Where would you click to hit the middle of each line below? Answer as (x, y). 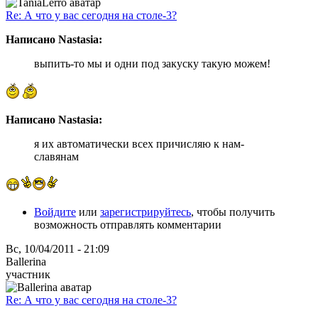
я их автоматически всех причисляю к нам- (139, 143)
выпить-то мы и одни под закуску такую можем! (152, 63)
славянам (56, 156)
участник (28, 274)
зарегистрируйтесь (146, 212)
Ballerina (26, 261)
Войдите (55, 212)
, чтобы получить (233, 212)
